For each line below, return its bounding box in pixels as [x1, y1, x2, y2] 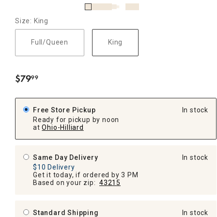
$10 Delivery [33, 163, 75, 171]
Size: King [15, 16, 48, 25]
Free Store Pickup [33, 106, 96, 114]
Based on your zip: [33, 178, 99, 186]
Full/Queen [31, 38, 68, 46]
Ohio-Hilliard [42, 123, 84, 131]
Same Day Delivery [33, 153, 98, 161]
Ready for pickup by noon [33, 115, 120, 124]
